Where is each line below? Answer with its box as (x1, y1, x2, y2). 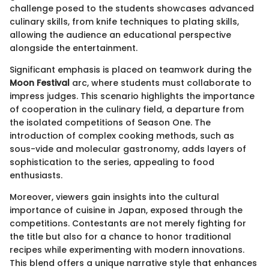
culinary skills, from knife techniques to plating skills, (10, 15, 239, 28)
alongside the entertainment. (10, 41, 138, 54)
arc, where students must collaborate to (70, 76, 252, 89)
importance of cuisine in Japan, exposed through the (10, 204, 243, 216)
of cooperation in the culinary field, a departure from (10, 103, 244, 115)
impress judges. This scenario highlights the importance (10, 89, 255, 102)
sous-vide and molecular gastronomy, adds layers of (10, 142, 246, 155)
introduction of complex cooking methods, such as (10, 129, 234, 142)
